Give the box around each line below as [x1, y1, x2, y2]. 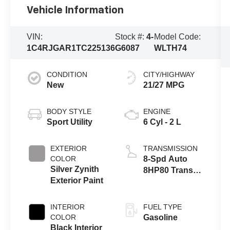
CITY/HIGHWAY [143, 70, 195, 79]
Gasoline [143, 213, 178, 222]
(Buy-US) [143, 177, 179, 186]
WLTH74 [154, 43, 187, 52]
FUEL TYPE [143, 202, 182, 211]
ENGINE [143, 107, 170, 116]
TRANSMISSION [143, 144, 198, 152]
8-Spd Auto [143, 154, 187, 163]
